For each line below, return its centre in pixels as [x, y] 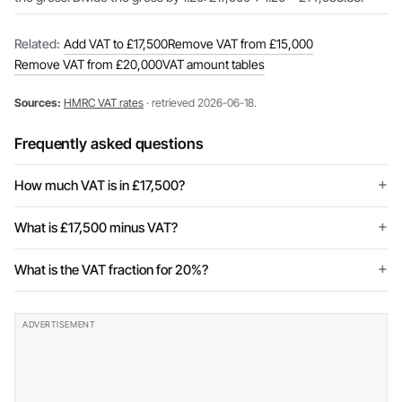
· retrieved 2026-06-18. [200, 103]
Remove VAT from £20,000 [88, 64]
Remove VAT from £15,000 [240, 44]
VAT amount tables [214, 64]
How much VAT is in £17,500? [100, 185]
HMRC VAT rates [104, 103]
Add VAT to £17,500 [116, 44]
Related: [37, 44]
